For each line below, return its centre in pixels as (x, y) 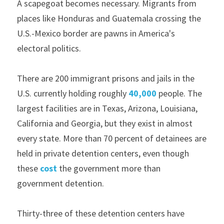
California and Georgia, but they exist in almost (105, 123)
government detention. (60, 183)
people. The (179, 93)
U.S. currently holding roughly (73, 93)
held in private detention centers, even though (103, 153)
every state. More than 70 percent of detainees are (112, 138)
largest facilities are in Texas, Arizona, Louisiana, (107, 108)
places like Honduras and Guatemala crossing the (109, 18)
